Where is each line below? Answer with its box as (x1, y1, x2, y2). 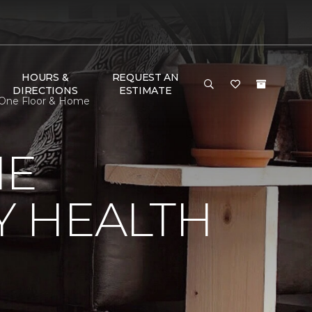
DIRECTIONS (13, 84, 78, 97)
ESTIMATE (118, 84, 172, 97)
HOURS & (22, 71, 69, 84)
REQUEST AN (111, 71, 179, 84)
